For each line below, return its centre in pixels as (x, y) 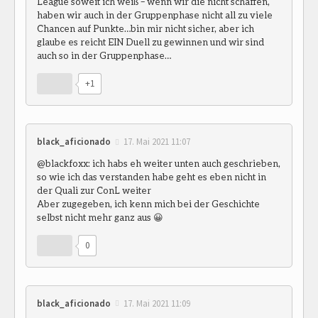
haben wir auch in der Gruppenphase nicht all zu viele (155, 15)
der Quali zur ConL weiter (94, 190)
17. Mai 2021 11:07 (157, 142)
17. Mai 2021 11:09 (157, 303)
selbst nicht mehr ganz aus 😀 (100, 217)
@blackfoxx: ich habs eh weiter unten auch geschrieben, (159, 163)
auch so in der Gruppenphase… (104, 56)
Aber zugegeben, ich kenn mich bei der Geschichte (148, 203)
